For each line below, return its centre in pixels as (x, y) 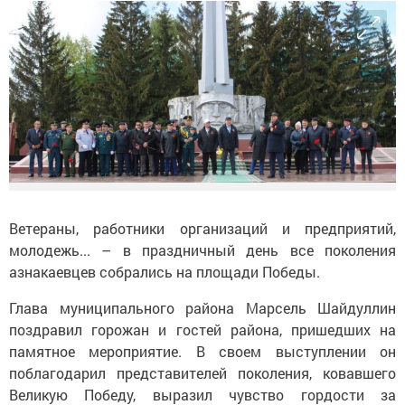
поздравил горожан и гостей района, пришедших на (202, 330)
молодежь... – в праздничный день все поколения (202, 250)
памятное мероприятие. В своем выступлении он (202, 352)
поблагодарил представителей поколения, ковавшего (202, 373)
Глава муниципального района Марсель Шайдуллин (202, 308)
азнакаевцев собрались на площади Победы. (166, 272)
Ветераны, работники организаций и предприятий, (202, 229)
